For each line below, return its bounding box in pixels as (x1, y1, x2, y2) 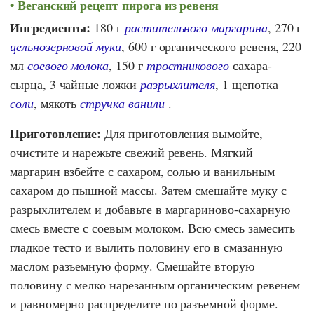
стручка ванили (80, 95, 165, 112)
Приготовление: (10, 124, 102, 143)
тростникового (146, 57, 229, 74)
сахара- (228, 57, 272, 74)
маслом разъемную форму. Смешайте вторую (10, 257, 254, 275)
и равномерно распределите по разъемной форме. (10, 295, 278, 313)
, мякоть (33, 95, 81, 112)
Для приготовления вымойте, (101, 125, 263, 142)
